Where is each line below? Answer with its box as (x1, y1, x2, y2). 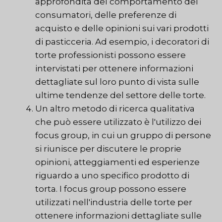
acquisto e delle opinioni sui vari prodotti (35, 23, 209, 34)
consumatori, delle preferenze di (35, 10, 176, 20)
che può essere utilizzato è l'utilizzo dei (35, 117, 201, 127)
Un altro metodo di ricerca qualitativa (35, 104, 195, 114)
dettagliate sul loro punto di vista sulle (35, 77, 199, 87)
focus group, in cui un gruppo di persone (35, 130, 211, 141)
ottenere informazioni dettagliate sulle (35, 211, 202, 221)
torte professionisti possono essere (35, 50, 186, 60)
